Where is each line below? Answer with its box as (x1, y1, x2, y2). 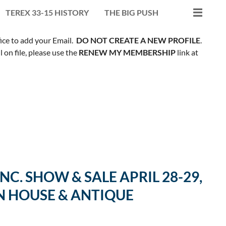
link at (175, 47, 198, 57)
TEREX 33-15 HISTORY (6, 7, 89, 17)
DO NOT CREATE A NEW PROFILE (76, 35, 200, 45)
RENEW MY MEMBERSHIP (78, 47, 176, 57)
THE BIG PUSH (104, 7, 158, 17)
